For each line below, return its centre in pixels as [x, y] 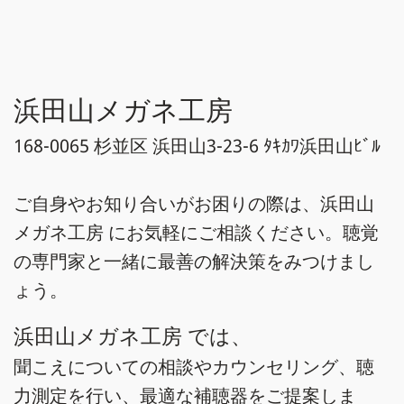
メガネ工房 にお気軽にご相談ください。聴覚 [196, 232]
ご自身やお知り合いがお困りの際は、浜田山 [194, 203]
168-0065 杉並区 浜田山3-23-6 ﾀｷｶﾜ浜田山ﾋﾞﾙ [197, 146]
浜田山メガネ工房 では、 [133, 335]
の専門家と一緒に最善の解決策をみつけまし [194, 261]
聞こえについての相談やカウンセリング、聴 [194, 367]
